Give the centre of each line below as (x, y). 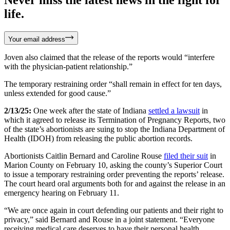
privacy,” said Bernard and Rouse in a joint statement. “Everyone (109, 219)
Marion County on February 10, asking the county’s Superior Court (113, 165)
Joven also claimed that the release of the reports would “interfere (109, 57)
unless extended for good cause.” (57, 93)
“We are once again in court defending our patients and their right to (114, 210)
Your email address (37, 39)
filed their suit (186, 156)
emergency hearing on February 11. (62, 193)
